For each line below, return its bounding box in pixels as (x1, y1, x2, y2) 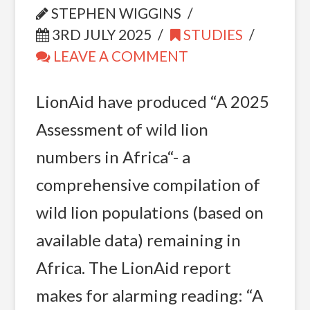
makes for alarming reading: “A (35, 284, 263, 305)
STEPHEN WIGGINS (48, 4, 181, 21)
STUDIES (181, 26, 244, 43)
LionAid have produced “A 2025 (35, 91, 269, 111)
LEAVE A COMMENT (50, 47, 188, 64)
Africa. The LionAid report (35, 257, 231, 277)
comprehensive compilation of (35, 174, 260, 194)
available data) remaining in (35, 229, 241, 250)
